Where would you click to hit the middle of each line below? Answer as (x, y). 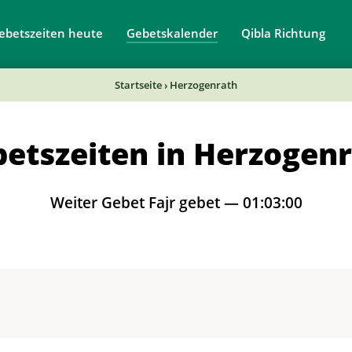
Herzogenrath (203, 85)
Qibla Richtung (283, 33)
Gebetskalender (172, 33)
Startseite (138, 85)
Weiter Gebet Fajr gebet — (146, 203)
